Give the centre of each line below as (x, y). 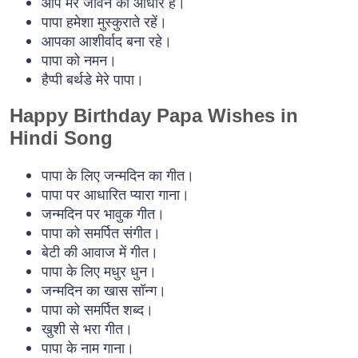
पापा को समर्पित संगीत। (101, 232)
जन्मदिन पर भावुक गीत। (103, 213)
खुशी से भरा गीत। (87, 328)
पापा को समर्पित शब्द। (97, 309)
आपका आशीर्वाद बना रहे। (107, 41)
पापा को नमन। (79, 60)
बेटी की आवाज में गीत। (100, 251)
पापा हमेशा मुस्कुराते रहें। (104, 22)
